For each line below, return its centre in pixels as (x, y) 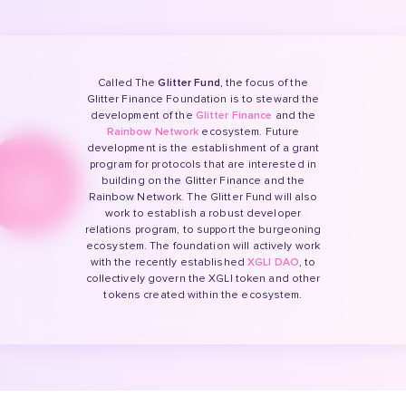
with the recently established (167, 263)
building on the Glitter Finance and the (203, 181)
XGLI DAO (273, 263)
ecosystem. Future (251, 132)
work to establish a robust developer (203, 214)
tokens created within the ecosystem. (203, 295)
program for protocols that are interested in (203, 165)
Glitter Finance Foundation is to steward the (203, 100)
